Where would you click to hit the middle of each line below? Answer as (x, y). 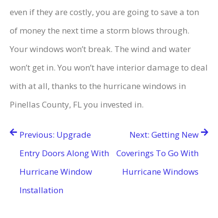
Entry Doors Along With (64, 153)
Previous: (37, 134)
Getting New (175, 134)
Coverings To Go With (157, 153)
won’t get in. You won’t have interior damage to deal (109, 67)
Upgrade (74, 134)
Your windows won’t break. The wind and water (100, 49)
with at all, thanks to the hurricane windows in (98, 86)
